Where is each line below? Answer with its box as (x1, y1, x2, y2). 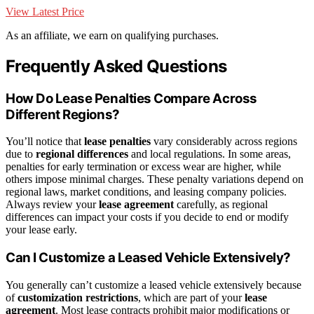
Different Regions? (6, 106, 120, 123)
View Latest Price (6, 5, 84, 18)
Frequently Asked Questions (6, 55, 227, 76)
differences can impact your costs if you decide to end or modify (6, 211, 289, 224)
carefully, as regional (174, 198, 268, 211)
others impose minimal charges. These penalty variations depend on (6, 173, 303, 186)
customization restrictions (18, 291, 138, 303)
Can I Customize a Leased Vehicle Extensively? (6, 250, 291, 266)
